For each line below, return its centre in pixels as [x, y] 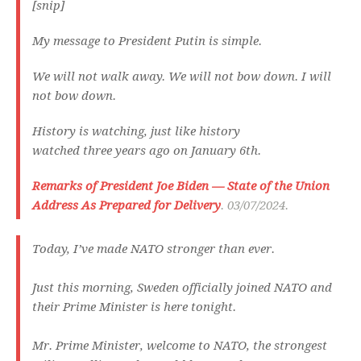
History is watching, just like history [136, 132]
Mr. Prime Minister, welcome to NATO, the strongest [180, 346]
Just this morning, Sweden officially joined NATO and [182, 288]
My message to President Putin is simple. [150, 41]
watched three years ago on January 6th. [148, 151]
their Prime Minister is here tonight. [134, 307]
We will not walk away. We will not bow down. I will [182, 77]
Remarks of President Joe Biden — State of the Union [181, 187]
